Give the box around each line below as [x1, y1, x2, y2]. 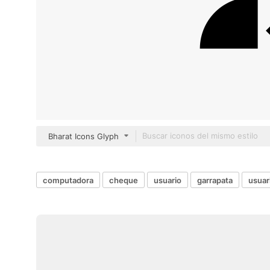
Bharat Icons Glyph [48, 131, 119, 141]
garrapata [197, 175, 233, 185]
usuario [154, 175, 181, 185]
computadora [43, 175, 93, 185]
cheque [109, 175, 138, 185]
